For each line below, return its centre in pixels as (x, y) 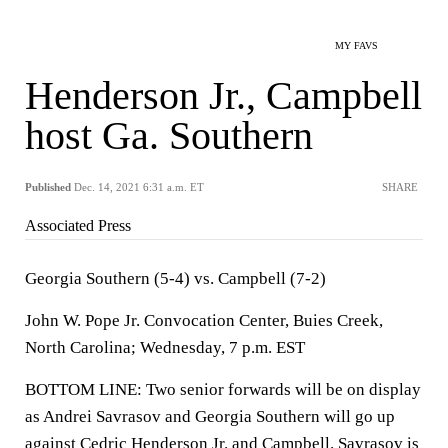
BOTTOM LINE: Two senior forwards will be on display (223, 389)
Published (48, 187)
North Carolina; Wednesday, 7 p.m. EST (165, 347)
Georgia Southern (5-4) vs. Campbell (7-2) (175, 278)
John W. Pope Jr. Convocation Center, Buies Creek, (204, 320)
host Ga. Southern (169, 135)
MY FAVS (356, 45)
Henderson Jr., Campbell (223, 95)
